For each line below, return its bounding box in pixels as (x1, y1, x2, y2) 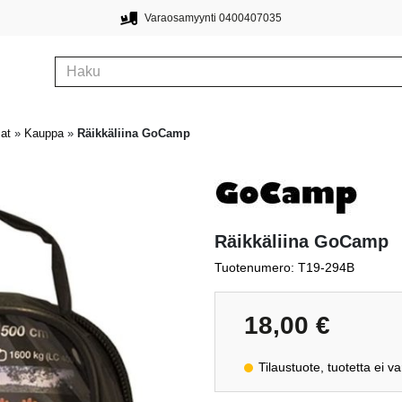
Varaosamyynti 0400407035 (144, 12, 282, 24)
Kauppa (24, 127, 64, 140)
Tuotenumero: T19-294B (214, 261, 354, 275)
